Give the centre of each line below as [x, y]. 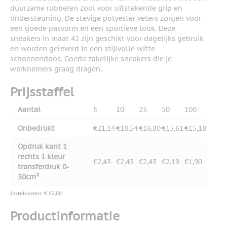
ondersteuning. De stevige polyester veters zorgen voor [106, 18]
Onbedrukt [36, 128]
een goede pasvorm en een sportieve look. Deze [93, 29]
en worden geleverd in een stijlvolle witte [83, 49]
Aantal [29, 110]
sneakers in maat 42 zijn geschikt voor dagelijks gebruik [107, 39]
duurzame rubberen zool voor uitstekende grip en [96, 8]
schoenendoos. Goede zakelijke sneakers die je [91, 59]
